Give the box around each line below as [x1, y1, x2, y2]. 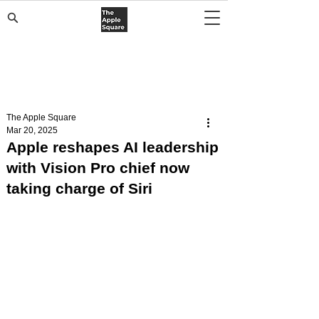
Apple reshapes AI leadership [6, 139, 219, 155]
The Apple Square [6, 113, 76, 122]
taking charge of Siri [6, 180, 152, 197]
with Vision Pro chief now [6, 159, 189, 176]
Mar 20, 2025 [6, 125, 58, 135]
